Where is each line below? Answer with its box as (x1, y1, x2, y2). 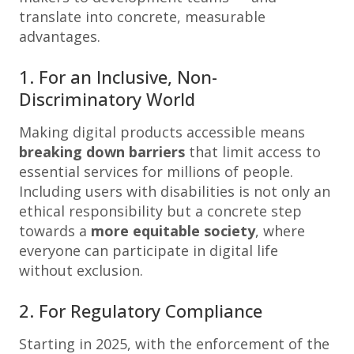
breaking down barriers (19, 142, 185, 161)
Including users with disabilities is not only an (19, 182, 330, 201)
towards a (19, 221, 91, 240)
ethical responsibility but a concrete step (19, 201, 302, 220)
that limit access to (185, 142, 321, 161)
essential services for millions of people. (19, 162, 293, 181)
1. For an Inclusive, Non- (19, 65, 217, 88)
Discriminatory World (19, 87, 195, 111)
